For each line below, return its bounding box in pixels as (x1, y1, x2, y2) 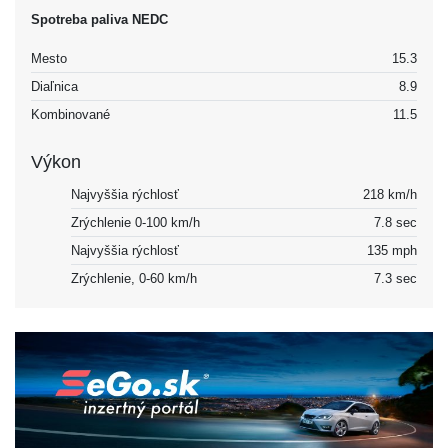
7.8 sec (374, 215, 417, 231)
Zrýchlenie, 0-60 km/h (71, 271, 197, 287)
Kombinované (31, 107, 110, 123)
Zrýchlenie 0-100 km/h (71, 215, 200, 231)
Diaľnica (31, 79, 78, 95)
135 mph (367, 243, 417, 259)
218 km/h (363, 187, 417, 203)
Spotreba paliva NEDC (31, 12, 168, 28)
